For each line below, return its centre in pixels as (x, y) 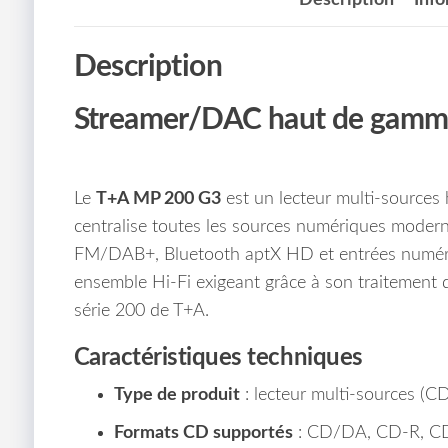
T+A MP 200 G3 (158, 198)
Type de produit (176, 394)
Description (147, 66)
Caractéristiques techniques (218, 357)
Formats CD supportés (203, 432)
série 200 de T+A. (141, 310)
